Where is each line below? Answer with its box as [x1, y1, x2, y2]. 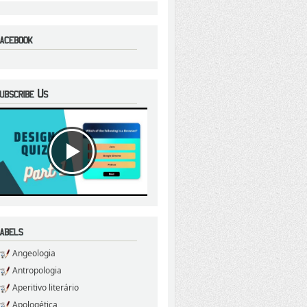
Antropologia [12, 264, 62, 276]
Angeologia [12, 247, 56, 259]
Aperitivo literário [12, 281, 79, 293]
